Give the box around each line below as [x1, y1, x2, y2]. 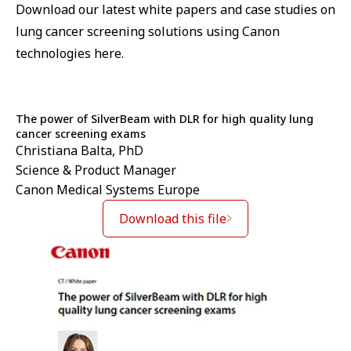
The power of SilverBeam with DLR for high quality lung [16, 110, 313, 126]
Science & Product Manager [16, 161, 176, 179]
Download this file [119, 209, 226, 227]
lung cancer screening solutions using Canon [16, 22, 280, 40]
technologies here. [16, 44, 124, 62]
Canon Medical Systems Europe [16, 180, 200, 198]
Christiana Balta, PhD [16, 141, 143, 159]
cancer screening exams [16, 125, 146, 141]
